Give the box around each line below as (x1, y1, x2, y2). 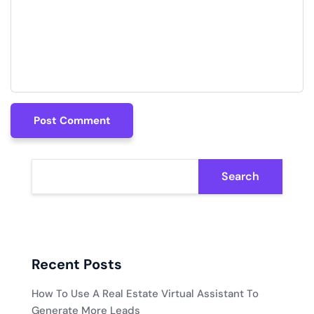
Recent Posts (32, 255, 122, 274)
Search (221, 169, 259, 184)
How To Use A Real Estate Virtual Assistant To (32, 287, 259, 301)
